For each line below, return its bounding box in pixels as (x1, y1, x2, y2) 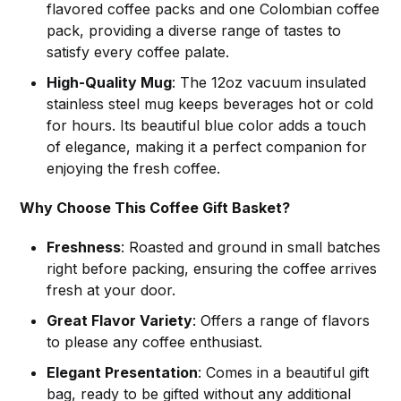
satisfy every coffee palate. (47, 43, 230, 62)
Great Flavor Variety (47, 311, 193, 330)
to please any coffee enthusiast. (47, 333, 263, 352)
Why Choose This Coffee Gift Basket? (20, 199, 291, 218)
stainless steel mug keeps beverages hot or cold (47, 95, 374, 114)
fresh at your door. (47, 281, 176, 300)
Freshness (47, 238, 122, 257)
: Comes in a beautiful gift (198, 363, 370, 382)
